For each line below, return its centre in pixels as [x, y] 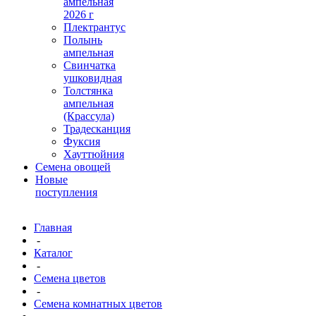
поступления [66, 192]
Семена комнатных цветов [98, 304]
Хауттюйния [94, 154]
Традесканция [97, 129]
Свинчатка [90, 65]
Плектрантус [95, 27]
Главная [53, 227]
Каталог [53, 253]
